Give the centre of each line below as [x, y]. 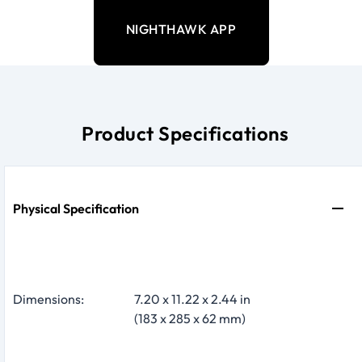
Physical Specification [76, 208]
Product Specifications [185, 133]
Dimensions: [48, 299]
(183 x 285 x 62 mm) [190, 318]
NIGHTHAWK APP [181, 29]
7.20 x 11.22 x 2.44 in [192, 299]
